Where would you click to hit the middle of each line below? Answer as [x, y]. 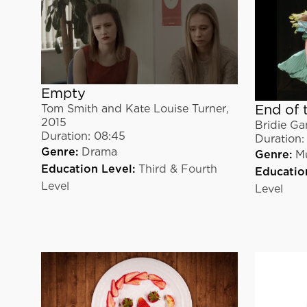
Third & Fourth [178, 169]
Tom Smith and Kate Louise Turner [134, 108]
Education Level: [88, 169]
